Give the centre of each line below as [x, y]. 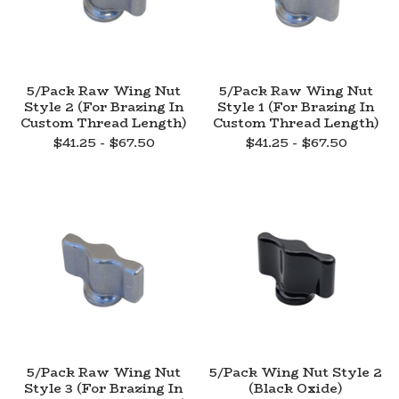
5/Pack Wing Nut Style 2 [296, 372]
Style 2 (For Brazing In [103, 107]
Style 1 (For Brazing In [296, 107]
